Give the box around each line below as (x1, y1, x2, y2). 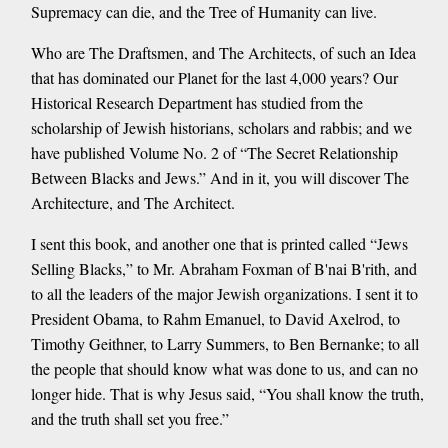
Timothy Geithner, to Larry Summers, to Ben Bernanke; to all (30, 333, 419, 355)
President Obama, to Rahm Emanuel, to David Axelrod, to (30, 308, 400, 330)
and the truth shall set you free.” (30, 408, 229, 430)
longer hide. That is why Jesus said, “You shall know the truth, (30, 383, 424, 405)
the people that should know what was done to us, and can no (30, 358, 418, 380)
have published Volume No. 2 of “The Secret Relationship (30, 142, 398, 164)
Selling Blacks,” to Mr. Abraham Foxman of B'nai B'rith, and (30, 258, 417, 280)
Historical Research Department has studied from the (30, 92, 363, 114)
